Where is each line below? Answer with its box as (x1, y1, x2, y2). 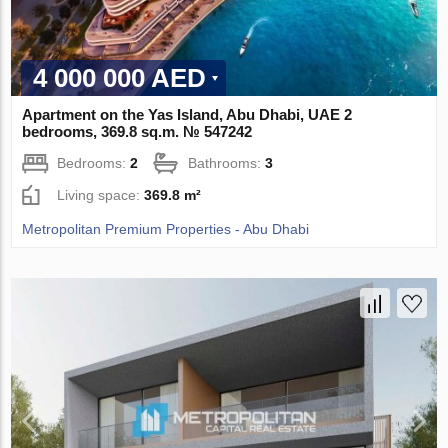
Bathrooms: (188, 154, 266, 171)
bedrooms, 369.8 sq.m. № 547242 (22, 122, 253, 140)
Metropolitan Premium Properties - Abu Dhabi (22, 220, 310, 237)
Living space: (57, 186, 145, 203)
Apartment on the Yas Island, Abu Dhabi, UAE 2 (22, 105, 353, 123)
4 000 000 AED (33, 62, 207, 93)
